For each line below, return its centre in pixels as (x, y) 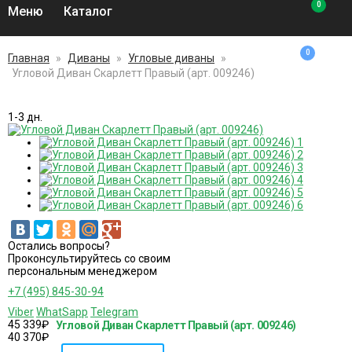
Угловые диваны (171, 58)
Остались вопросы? (59, 246)
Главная (29, 58)
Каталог (88, 11)
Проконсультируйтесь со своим (89, 258)
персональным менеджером (82, 271)
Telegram (114, 312)
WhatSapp (62, 312)
